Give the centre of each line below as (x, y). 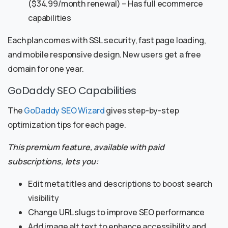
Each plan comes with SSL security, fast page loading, (107, 40)
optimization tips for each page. (67, 125)
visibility (44, 198)
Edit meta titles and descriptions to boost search (120, 184)
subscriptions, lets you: (53, 162)
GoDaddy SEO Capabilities (72, 91)
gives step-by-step (142, 111)
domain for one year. (46, 69)
